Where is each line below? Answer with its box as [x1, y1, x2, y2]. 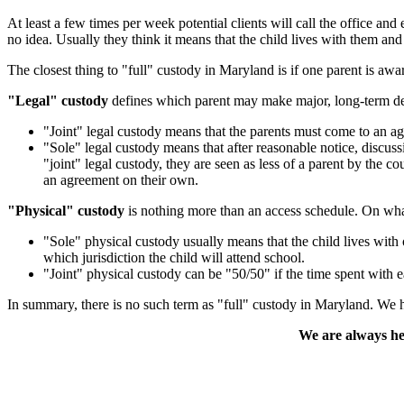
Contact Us [7, 357, 151, 388]
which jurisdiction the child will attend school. [43, 249, 305, 265]
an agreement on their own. [43, 171, 198, 188]
